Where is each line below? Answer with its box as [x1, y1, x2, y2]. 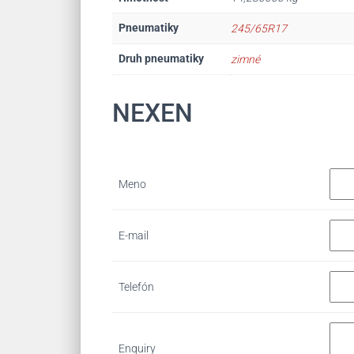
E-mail [119, 228, 149, 242]
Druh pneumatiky [119, 52, 204, 65]
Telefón [119, 280, 154, 293]
